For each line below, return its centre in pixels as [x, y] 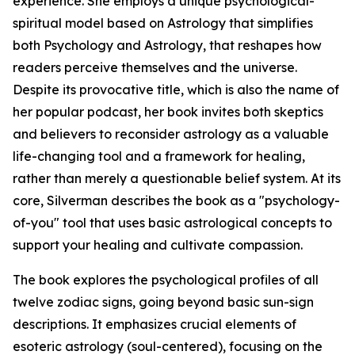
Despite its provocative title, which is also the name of [176, 90]
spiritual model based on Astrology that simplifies [163, 23]
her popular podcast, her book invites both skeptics [168, 112]
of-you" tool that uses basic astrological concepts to [172, 223]
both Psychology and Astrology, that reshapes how [167, 45]
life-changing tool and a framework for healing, [159, 156]
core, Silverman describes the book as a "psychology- [176, 200]
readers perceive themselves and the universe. [155, 67]
